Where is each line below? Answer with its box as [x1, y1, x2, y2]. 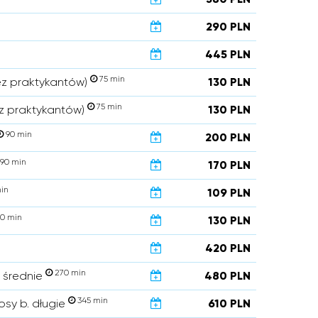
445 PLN [205, 48, 251, 61]
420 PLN [205, 241, 251, 255]
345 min [75, 295, 108, 305]
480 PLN [204, 269, 251, 283]
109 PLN [207, 186, 251, 199]
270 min [53, 268, 86, 278]
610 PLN [208, 297, 251, 310]
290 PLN [206, 20, 251, 33]
